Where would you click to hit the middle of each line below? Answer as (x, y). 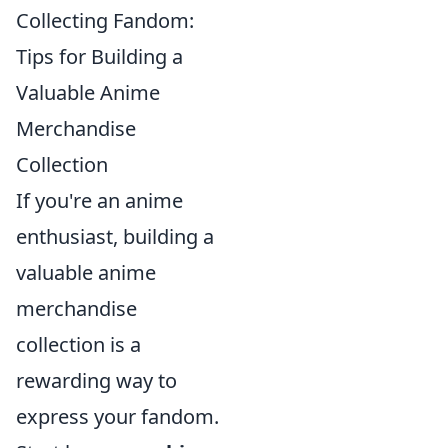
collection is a (78, 344)
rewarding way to (96, 380)
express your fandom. (117, 416)
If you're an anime (99, 200)
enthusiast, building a (115, 236)
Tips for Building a (99, 56)
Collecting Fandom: (105, 20)
